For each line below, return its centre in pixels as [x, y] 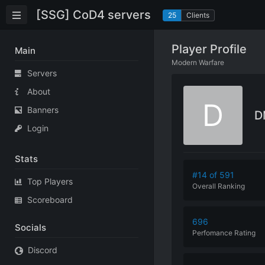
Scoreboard [50, 200]
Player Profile [209, 49]
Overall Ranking [219, 186]
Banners [43, 110]
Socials [30, 227]
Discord [42, 250]
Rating [245, 233]
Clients [198, 15]
